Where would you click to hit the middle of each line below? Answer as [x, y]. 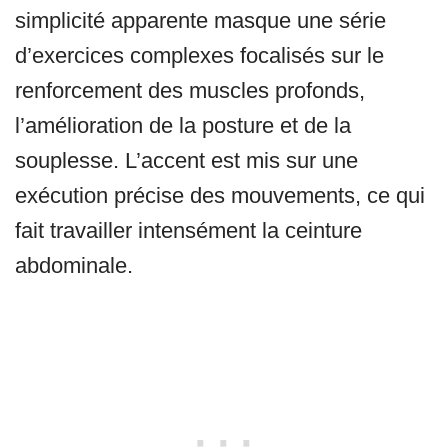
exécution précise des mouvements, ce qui [220, 196]
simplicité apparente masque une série [200, 21]
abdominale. [74, 266]
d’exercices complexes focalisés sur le [199, 56]
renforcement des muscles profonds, [190, 91]
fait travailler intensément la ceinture [188, 231]
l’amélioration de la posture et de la [183, 126]
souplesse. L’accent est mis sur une [186, 161]
